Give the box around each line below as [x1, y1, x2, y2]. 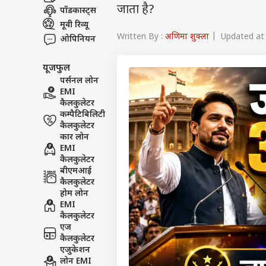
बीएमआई [60, 166, 91, 177]
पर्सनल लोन [60, 75, 99, 87]
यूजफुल [43, 62, 70, 74]
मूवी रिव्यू [60, 19, 88, 31]
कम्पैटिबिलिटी [60, 109, 105, 121]
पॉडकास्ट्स [60, 5, 96, 17]
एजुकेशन [60, 245, 90, 256]
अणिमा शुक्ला [165, 31, 209, 43]
